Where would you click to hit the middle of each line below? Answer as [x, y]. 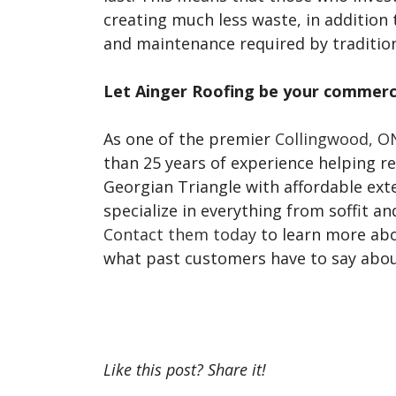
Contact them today [180, 234]
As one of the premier [189, 138]
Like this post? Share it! [185, 369]
